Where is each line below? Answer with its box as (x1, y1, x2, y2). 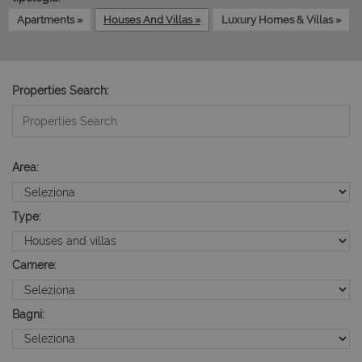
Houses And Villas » (103, 14, 200, 26)
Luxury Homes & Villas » (221, 14, 341, 26)
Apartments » (17, 14, 82, 26)
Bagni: (12, 307, 44, 321)
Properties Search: (12, 84, 109, 97)
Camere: (12, 259, 57, 271)
